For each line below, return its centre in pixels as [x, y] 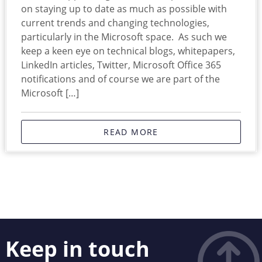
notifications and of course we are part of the [120, 79]
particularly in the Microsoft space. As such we [124, 37]
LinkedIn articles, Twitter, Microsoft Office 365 [121, 65]
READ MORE [131, 132]
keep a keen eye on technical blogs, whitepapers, [128, 51]
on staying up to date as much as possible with [124, 9]
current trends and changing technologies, [115, 23]
